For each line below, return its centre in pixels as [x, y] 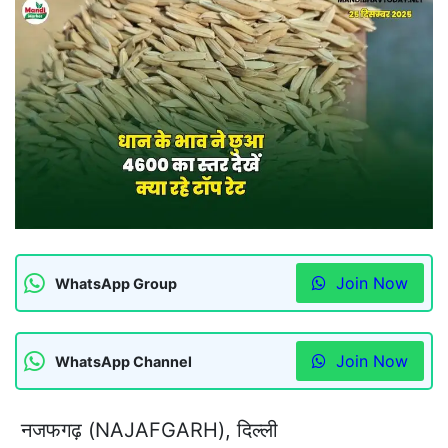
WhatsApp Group [116, 283]
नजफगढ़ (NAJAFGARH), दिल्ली [146, 430]
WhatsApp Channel [123, 361]
